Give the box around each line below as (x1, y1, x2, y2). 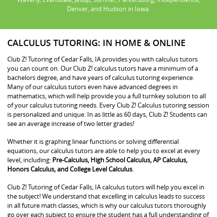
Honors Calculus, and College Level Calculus (7, 164, 132, 173)
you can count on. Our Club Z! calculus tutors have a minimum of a (7, 63, 198, 73)
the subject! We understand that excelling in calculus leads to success (7, 191, 205, 201)
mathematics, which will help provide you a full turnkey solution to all (7, 91, 206, 100)
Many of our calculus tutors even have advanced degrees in (7, 82, 178, 91)
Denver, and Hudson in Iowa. (67, 4, 150, 13)
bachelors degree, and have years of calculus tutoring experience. (7, 73, 194, 82)
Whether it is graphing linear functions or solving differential (7, 137, 179, 146)
